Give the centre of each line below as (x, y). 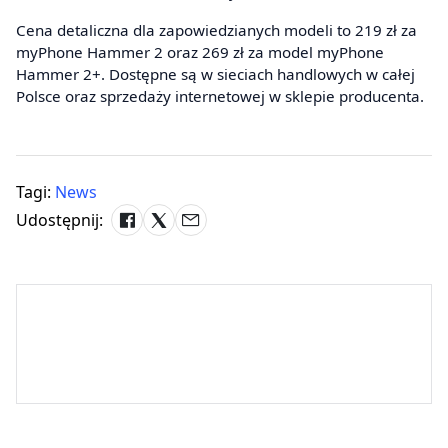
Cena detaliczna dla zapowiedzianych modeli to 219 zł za (216, 30)
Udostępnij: (59, 220)
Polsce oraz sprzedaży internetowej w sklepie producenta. (220, 96)
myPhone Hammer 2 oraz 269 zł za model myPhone (200, 52)
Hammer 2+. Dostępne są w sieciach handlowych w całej (215, 74)
